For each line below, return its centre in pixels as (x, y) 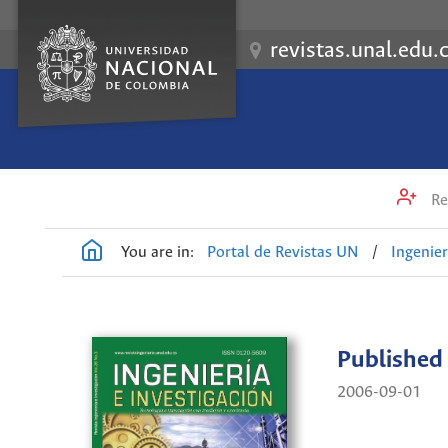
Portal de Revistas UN (283, 252)
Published (389, 361)
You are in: (157, 252)
